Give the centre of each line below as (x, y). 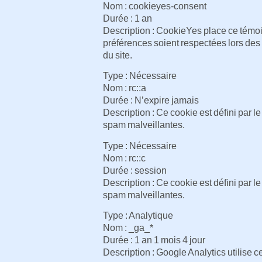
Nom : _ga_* (128, 227)
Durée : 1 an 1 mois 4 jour (154, 240)
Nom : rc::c (124, 158)
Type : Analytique (138, 215)
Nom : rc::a (125, 88)
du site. (118, 55)
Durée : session (135, 170)
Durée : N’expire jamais (151, 101)
